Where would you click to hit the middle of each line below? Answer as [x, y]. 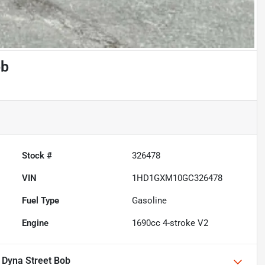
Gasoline [150, 201]
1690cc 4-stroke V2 [170, 223]
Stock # [37, 156]
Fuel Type [41, 201]
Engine [35, 223]
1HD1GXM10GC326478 [177, 178]
